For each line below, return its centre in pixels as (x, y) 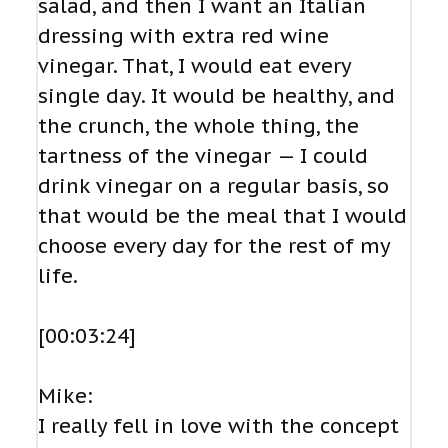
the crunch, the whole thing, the (198, 126)
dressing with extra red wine (183, 36)
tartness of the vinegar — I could (203, 156)
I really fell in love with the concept (218, 426)
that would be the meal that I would (222, 216)
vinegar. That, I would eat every (194, 66)
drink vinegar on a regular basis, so (213, 186)
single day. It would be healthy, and (216, 96)
